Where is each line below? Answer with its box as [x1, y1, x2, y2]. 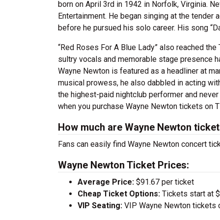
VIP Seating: [78, 201, 122, 210]
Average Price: [78, 177, 134, 187]
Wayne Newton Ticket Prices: [58, 159, 189, 171]
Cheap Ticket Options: [78, 189, 160, 198]
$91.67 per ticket [134, 177, 194, 187]
